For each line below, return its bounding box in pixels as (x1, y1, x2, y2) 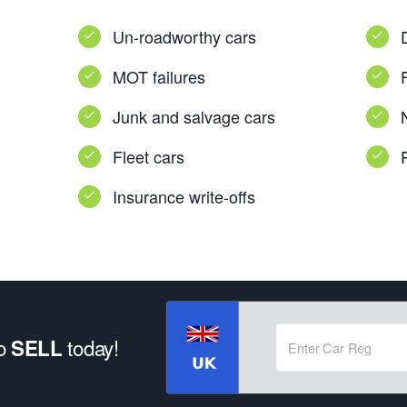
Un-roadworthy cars (112, 25, 256, 48)
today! (62, 333, 119, 362)
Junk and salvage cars (112, 104, 275, 128)
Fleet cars (112, 144, 184, 168)
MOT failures (112, 65, 205, 88)
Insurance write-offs (112, 184, 255, 208)
